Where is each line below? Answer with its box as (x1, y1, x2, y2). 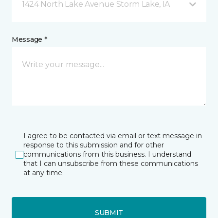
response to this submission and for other (23, 141, 164, 150)
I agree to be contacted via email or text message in (23, 131, 202, 141)
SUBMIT (94, 208, 124, 217)
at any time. (23, 168, 64, 178)
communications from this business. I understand (23, 150, 191, 159)
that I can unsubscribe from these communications (23, 159, 198, 168)
